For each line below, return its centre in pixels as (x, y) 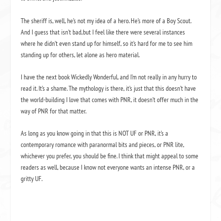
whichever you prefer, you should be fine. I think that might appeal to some (110, 156)
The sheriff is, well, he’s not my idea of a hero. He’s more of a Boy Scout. (106, 20)
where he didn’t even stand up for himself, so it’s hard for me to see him (108, 43)
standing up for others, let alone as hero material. (80, 55)
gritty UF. (32, 179)
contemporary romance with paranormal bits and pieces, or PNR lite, (103, 145)
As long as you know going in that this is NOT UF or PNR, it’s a (95, 133)
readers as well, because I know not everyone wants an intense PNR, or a (108, 167)
